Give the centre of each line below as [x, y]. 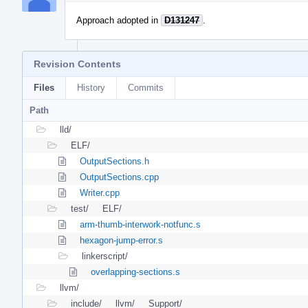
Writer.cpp [100, 192]
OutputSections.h [114, 161]
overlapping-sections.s [135, 272]
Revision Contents [77, 64]
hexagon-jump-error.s [121, 240]
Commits [146, 87]
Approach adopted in [119, 20]
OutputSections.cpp [119, 177]
